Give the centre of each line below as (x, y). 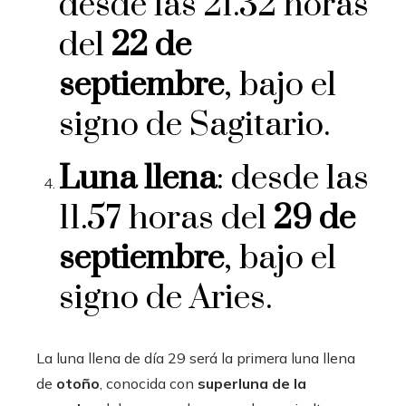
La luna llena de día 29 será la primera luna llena (196, 358)
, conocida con (149, 384)
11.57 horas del (166, 219)
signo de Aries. (165, 299)
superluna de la (252, 384)
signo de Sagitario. (194, 126)
